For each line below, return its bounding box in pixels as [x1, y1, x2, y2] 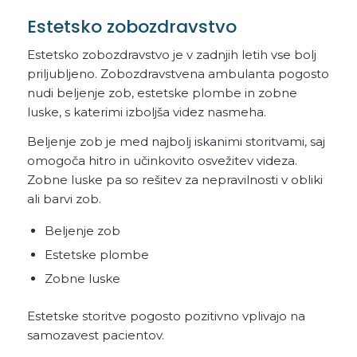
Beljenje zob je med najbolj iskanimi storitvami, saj [26, 134, 325, 150]
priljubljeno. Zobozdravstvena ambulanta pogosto [26, 66, 329, 82]
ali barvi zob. [26, 191, 101, 207]
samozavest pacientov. [26, 327, 164, 343]
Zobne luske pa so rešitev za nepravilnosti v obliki [26, 172, 323, 188]
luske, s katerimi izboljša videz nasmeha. [26, 104, 266, 120]
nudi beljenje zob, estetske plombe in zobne [26, 85, 297, 101]
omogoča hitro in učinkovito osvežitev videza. [26, 153, 297, 169]
